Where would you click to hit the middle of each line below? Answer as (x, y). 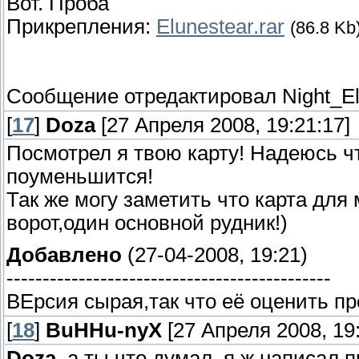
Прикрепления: (81, 27)
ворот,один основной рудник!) (147, 223)
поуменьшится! (80, 177)
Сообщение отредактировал (144, 97)
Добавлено (64, 254)
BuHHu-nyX (104, 331)
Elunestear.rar (220, 27)
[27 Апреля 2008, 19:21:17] (223, 125)
